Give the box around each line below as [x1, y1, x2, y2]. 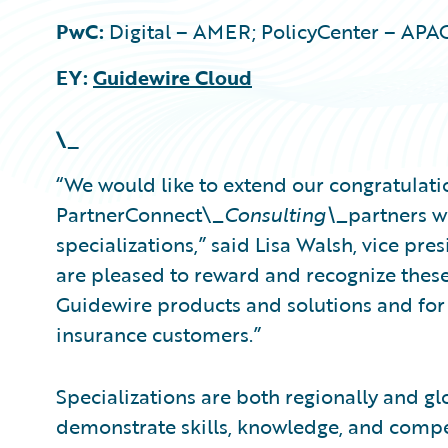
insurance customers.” [56, 319, 261, 349]
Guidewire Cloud [93, 62, 252, 92]
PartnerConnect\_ [56, 199, 224, 229]
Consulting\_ [224, 199, 348, 229]
